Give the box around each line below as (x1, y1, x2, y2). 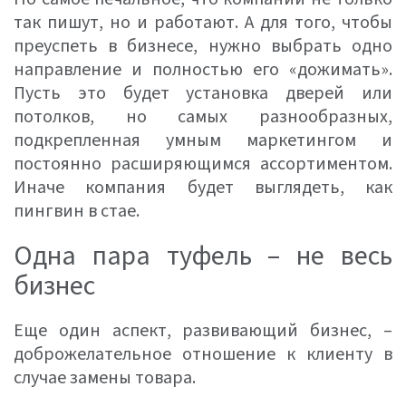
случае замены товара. (14, 365, 196, 391)
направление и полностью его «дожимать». (14, 57, 392, 82)
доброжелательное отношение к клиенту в (14, 342, 392, 367)
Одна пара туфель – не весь (14, 237, 392, 275)
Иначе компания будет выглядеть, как (14, 175, 392, 200)
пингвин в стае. (14, 198, 140, 224)
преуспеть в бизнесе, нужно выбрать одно (14, 34, 392, 59)
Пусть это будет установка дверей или (14, 81, 392, 106)
